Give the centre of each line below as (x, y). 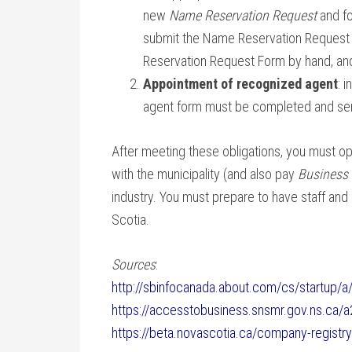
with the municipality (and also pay (205, 174)
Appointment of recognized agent (240, 84)
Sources (134, 264)
